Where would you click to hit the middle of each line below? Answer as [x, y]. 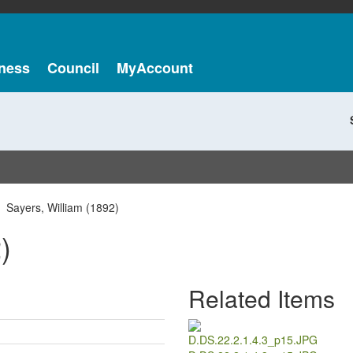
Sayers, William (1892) [63, 207]
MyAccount [154, 68]
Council [73, 68]
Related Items [262, 298]
